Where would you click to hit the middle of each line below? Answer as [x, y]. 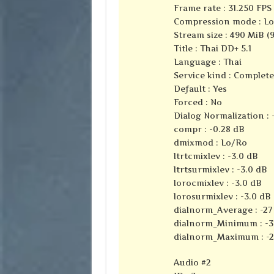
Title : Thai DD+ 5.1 [212, 49]
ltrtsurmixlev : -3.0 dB [220, 170]
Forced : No [198, 102]
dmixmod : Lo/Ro [210, 143]
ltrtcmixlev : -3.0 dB [216, 156]
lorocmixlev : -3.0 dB [217, 183]
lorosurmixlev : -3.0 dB [222, 197]
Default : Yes [200, 89]
